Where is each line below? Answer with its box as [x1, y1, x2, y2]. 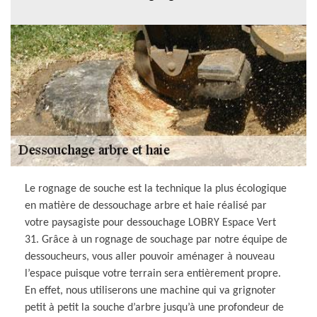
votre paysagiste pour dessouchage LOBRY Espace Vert [25, 217, 276, 229]
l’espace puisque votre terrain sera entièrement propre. [25, 267, 281, 279]
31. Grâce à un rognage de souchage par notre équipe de [25, 234, 287, 246]
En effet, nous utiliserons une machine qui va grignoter [25, 284, 276, 296]
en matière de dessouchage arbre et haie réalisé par [25, 200, 267, 212]
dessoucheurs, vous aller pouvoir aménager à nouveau [25, 250, 275, 263]
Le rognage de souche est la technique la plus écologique [25, 183, 287, 195]
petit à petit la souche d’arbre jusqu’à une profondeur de [25, 301, 284, 313]
